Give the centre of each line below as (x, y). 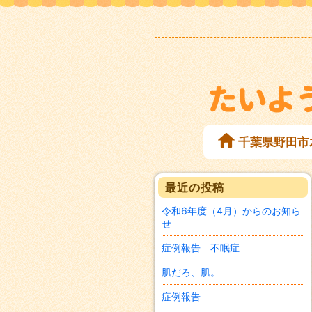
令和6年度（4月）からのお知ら (231, 211)
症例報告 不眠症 (201, 248)
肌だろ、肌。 (191, 272)
